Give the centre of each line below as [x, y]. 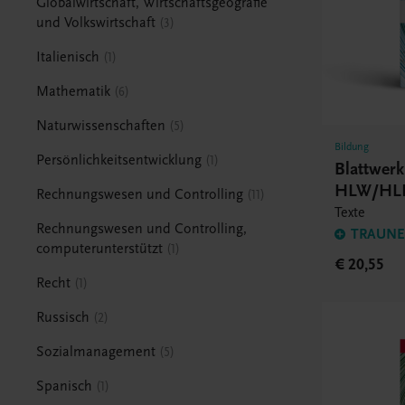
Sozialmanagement [96, 351]
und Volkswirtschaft [96, 22]
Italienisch [68, 57]
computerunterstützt [100, 248]
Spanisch [65, 386]
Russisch [63, 317]
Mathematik [74, 91]
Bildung [352, 146]
